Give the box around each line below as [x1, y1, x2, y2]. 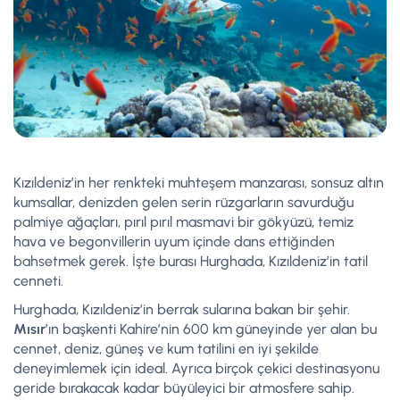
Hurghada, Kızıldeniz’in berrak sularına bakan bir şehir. [13, 301, 350, 319]
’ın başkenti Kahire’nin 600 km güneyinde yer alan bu [46, 321, 377, 338]
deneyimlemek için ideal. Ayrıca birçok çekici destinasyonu [13, 360, 379, 378]
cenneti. [13, 272, 63, 290]
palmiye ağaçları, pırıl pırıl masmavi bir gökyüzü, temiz [13, 213, 354, 231]
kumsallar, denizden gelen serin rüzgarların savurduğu [13, 194, 354, 212]
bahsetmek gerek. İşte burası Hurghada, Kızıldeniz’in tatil [13, 253, 368, 271]
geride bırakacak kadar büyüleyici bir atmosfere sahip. [13, 379, 354, 397]
